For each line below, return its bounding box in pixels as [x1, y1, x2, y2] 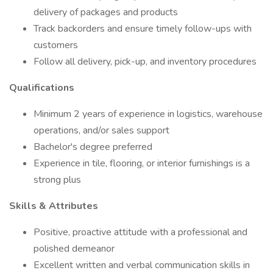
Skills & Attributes [9, 199, 98, 213]
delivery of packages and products [34, 5, 178, 19]
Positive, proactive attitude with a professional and [34, 225, 247, 239]
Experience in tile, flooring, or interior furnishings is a [34, 157, 250, 170]
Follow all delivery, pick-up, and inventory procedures [34, 55, 257, 68]
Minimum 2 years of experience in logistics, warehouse [34, 107, 263, 121]
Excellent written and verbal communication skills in [34, 258, 250, 272]
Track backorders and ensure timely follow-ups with [34, 22, 252, 35]
